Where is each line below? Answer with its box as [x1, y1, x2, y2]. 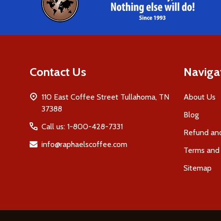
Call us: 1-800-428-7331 [41, 122, 123, 132]
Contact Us [30, 65, 86, 79]
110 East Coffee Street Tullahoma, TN [41, 92, 169, 102]
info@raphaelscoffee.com [41, 140, 127, 149]
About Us [184, 92, 216, 102]
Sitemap [184, 163, 212, 173]
